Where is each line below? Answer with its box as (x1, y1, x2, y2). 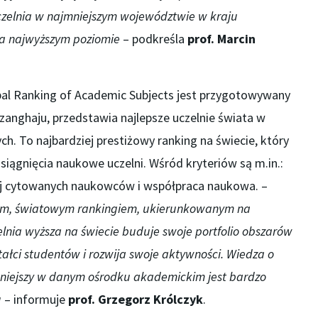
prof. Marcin (187, 31, 256, 48)
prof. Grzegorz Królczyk (67, 291, 203, 308)
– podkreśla (119, 31, 187, 48)
